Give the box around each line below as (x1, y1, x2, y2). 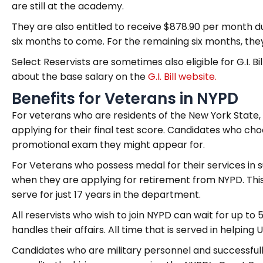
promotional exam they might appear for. (12, 138, 205, 151)
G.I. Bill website (148, 70, 215, 83)
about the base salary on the (12, 70, 148, 83)
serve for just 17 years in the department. (12, 188, 201, 201)
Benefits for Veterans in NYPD (12, 88, 238, 109)
